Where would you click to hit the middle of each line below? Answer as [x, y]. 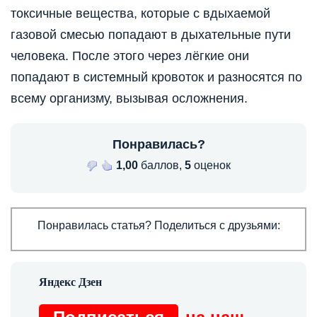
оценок [211, 166]
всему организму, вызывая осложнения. [129, 99]
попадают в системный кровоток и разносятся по [156, 77]
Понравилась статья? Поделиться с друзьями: [158, 226]
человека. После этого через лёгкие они [130, 56]
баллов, [161, 166]
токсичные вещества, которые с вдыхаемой [140, 14]
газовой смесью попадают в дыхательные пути [151, 35]
